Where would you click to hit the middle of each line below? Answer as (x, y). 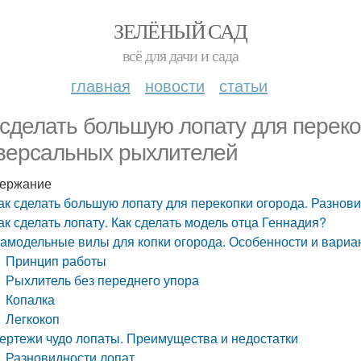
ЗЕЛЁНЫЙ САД (180, 31)
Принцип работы (56, 261)
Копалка (31, 299)
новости (175, 85)
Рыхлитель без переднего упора (103, 280)
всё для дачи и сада (180, 55)
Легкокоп (33, 319)
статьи (243, 85)
